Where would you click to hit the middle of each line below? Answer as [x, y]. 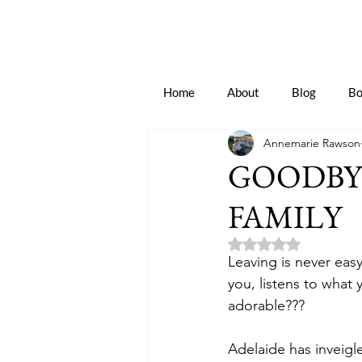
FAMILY [285, 217]
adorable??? [266, 305]
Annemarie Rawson [312, 143]
